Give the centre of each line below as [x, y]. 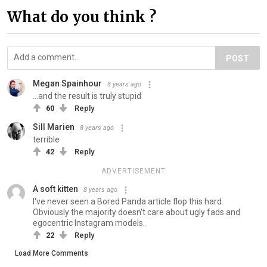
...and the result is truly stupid [87, 96]
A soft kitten [55, 189]
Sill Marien [54, 127]
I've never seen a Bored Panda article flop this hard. [128, 201]
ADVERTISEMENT [133, 171]
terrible [46, 139]
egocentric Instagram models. [89, 223]
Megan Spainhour [67, 83]
